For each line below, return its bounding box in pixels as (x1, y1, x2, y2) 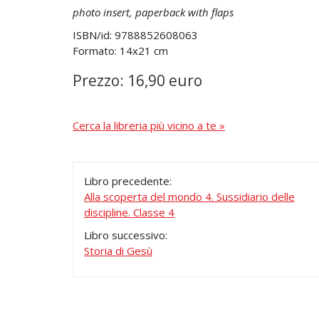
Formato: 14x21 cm (73, 43, 168, 58)
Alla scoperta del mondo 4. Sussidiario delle (84, 189, 295, 204)
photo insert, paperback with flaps (73, 5, 234, 20)
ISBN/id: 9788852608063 (73, 28, 198, 43)
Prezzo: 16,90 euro (73, 70, 202, 91)
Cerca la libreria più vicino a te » (73, 118, 225, 133)
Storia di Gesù (84, 244, 152, 258)
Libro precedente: (84, 174, 172, 189)
